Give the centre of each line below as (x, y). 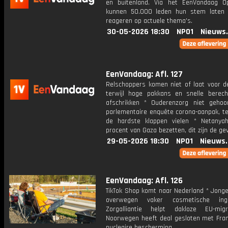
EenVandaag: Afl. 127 (144, 74)
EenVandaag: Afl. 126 (144, 181)
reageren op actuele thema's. (149, 21)
